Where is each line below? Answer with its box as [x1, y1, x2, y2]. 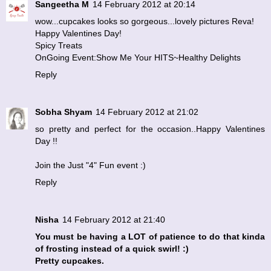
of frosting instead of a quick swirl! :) [35, 243, 189, 253]
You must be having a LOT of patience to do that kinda [35, 231, 265, 241]
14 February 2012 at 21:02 [96, 106, 198, 117]
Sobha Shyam [35, 106, 92, 117]
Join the [35, 160, 68, 170]
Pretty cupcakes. [35, 255, 104, 266]
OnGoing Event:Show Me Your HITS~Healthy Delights [35, 52, 241, 62]
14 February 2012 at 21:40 [62, 214, 165, 224]
